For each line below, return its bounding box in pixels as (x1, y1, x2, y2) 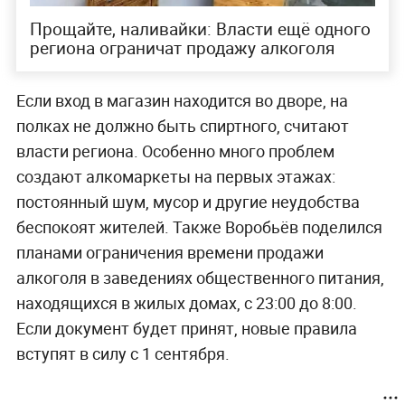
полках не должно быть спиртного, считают (15, 114, 349, 137)
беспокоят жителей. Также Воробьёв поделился (15, 215, 382, 238)
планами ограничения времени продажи (15, 240, 324, 263)
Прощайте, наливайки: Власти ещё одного (29, 17, 371, 42)
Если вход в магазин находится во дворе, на (15, 89, 348, 111)
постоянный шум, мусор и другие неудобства (15, 190, 360, 212)
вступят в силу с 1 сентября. (15, 342, 230, 364)
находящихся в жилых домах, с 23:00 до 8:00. (15, 291, 357, 314)
